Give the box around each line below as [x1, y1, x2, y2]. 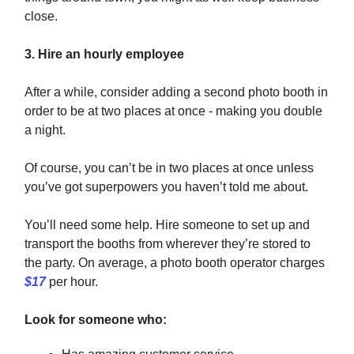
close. [24, 9, 58, 24]
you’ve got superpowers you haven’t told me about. [24, 180, 308, 194]
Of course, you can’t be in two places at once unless [24, 161, 314, 175]
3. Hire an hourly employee [24, 47, 184, 62]
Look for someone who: [24, 313, 167, 327]
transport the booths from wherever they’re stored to [24, 237, 311, 251]
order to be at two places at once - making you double [24, 104, 322, 119]
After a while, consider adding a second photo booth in [24, 85, 328, 100]
